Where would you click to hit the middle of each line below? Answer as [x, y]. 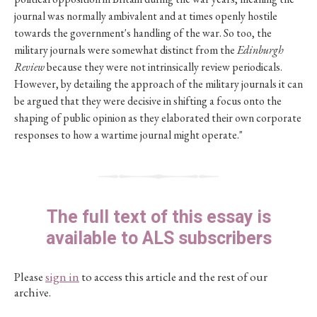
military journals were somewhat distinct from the [126, 50]
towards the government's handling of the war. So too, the [143, 33]
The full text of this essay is [158, 218]
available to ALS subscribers [158, 239]
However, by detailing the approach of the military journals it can [158, 84]
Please [30, 277]
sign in [62, 277]
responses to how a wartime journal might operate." [128, 135]
